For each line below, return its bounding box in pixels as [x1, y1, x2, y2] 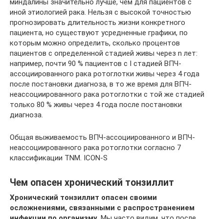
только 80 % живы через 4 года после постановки [10, 100, 182, 109]
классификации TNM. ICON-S [10, 153, 108, 162]
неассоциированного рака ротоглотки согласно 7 [10, 143, 181, 152]
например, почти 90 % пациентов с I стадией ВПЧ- [10, 59, 181, 68]
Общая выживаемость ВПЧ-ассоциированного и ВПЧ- [10, 132, 195, 142]
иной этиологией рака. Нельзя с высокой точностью [10, 7, 191, 17]
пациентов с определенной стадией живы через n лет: [10, 48, 197, 58]
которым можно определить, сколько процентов [10, 38, 180, 47]
